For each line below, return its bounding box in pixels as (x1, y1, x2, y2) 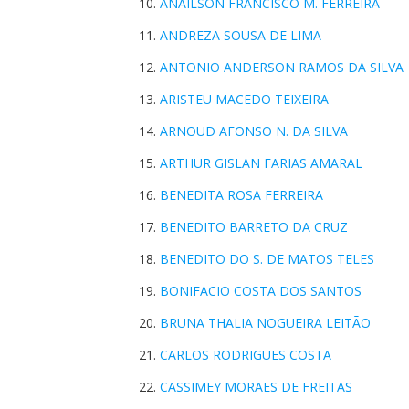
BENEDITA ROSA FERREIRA (160, 186, 323, 204)
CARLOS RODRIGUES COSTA (160, 346, 331, 363)
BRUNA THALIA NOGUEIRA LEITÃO (160, 314, 371, 331)
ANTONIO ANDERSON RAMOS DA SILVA (160, 58, 404, 76)
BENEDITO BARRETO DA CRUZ (160, 218, 348, 236)
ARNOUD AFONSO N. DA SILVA (160, 122, 348, 140)
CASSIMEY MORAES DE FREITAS (160, 378, 352, 395)
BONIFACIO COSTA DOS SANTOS (160, 282, 362, 299)
